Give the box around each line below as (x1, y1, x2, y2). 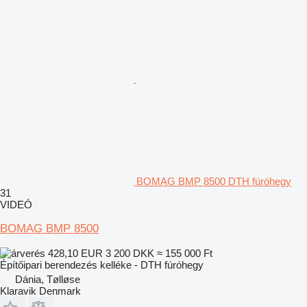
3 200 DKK (106, 247, 154, 259)
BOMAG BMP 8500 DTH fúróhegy (136, 175, 291, 187)
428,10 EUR (45, 247, 106, 259)
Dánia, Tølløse (15, 273, 80, 285)
